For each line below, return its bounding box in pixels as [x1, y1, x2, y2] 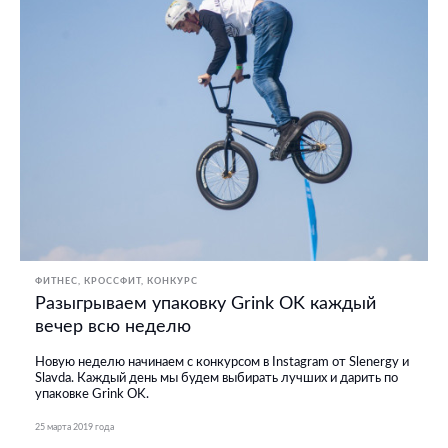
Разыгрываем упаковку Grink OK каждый [35, 294, 376, 313]
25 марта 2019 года [35, 422, 114, 432]
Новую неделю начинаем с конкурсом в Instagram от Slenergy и [35, 355, 409, 369]
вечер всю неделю [35, 317, 191, 336]
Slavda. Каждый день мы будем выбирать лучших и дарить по [35, 371, 398, 385]
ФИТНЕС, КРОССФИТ [35, 276, 141, 286]
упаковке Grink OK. [35, 387, 149, 401]
